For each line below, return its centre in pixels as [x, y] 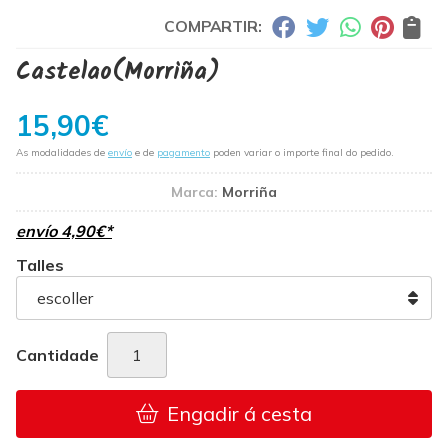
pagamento [183, 152]
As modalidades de [62, 152]
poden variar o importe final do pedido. [302, 152]
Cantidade [57, 355]
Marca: [194, 192]
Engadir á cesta [239, 413]
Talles [40, 265]
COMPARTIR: [213, 26]
